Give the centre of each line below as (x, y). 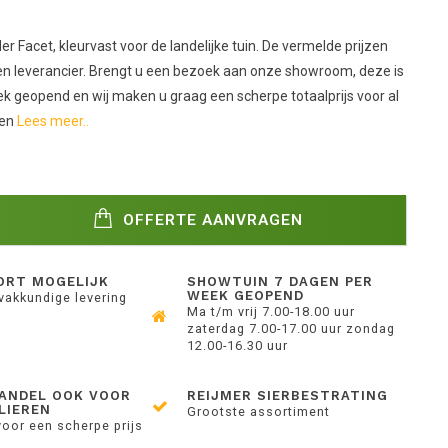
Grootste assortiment (259, 411)
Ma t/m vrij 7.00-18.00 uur (271, 311)
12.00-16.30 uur (238, 345)
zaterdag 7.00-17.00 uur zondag (291, 328)
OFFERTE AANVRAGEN (211, 219)
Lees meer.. (52, 121)
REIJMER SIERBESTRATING (288, 395)
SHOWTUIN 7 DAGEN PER (280, 281)
